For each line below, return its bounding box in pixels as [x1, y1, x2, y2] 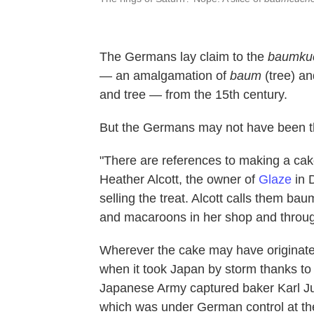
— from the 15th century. [146, 87, 287, 102]
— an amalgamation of [100, 68, 230, 83]
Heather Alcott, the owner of [100, 172, 259, 186]
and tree [100, 87, 146, 102]
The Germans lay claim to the [100, 49, 268, 64]
